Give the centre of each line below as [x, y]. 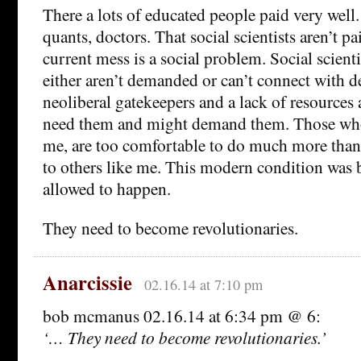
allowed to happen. [107, 188]
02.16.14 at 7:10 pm [203, 284]
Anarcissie [87, 282]
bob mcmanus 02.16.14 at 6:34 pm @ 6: [182, 315]
